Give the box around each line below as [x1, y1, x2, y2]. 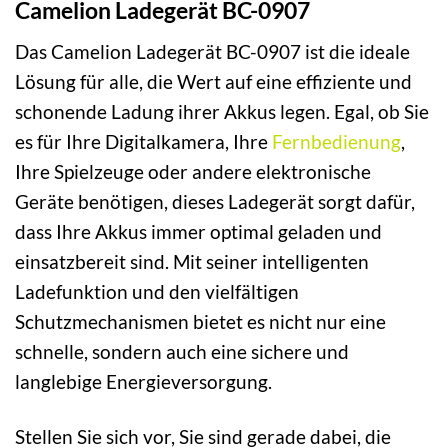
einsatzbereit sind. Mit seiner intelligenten [15, 249, 369, 273]
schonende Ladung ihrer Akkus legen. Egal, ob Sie [15, 99, 429, 123]
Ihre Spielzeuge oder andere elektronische [15, 159, 371, 183]
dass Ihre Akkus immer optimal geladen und [15, 219, 382, 243]
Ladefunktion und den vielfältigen [15, 279, 299, 303]
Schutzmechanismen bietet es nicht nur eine [15, 309, 386, 333]
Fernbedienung [272, 129, 401, 153]
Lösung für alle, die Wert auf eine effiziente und [15, 69, 412, 93]
